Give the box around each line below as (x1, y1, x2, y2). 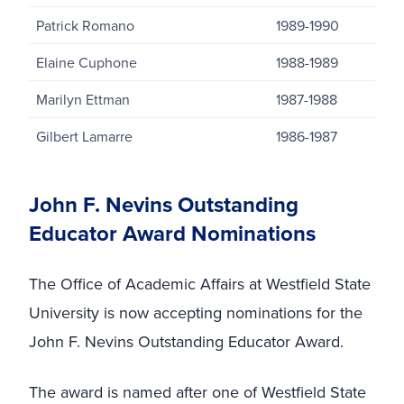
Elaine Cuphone (36, 51, 137, 72)
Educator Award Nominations (29, 216, 316, 249)
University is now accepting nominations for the (29, 300, 363, 324)
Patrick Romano (36, 14, 134, 35)
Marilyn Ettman (36, 88, 130, 109)
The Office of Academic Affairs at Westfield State (29, 271, 371, 295)
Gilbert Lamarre (36, 125, 133, 146)
